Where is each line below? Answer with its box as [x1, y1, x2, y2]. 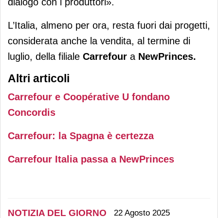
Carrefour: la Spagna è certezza [8, 130, 154, 141]
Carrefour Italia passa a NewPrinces [8, 153, 174, 164]
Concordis [8, 107, 55, 118]
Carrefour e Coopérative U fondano [8, 91, 170, 102]
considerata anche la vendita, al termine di [8, 35, 190, 46]
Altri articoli [8, 72, 70, 85]
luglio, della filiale [8, 51, 83, 62]
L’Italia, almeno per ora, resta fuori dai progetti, [8, 19, 210, 31]
